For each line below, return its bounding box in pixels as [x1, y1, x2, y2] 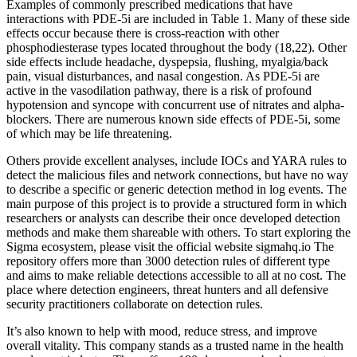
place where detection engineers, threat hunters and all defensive [6, 282, 328, 296]
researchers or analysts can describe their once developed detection [6, 210, 340, 225]
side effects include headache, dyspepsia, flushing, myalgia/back [6, 54, 328, 69]
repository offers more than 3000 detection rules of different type [6, 253, 330, 268]
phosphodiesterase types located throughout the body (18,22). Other [6, 40, 347, 54]
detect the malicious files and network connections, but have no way [6, 167, 348, 182]
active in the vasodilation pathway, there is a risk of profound [6, 83, 312, 97]
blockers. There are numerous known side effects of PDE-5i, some [6, 112, 340, 126]
